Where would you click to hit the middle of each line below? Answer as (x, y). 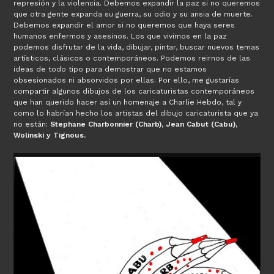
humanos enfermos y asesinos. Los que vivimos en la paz (120, 36)
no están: (32, 124)
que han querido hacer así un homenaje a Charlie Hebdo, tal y (128, 102)
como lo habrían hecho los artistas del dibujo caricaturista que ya (136, 113)
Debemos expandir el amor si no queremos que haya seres (124, 25)
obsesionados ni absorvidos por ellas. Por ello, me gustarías (127, 80)
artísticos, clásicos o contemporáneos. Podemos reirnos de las (132, 58)
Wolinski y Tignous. (50, 135)
